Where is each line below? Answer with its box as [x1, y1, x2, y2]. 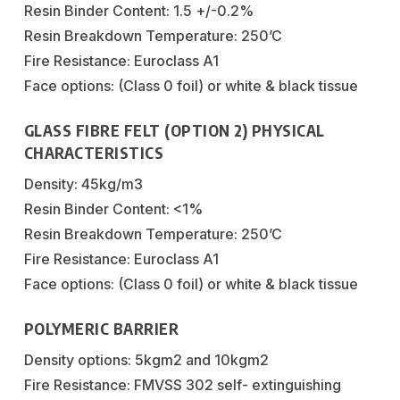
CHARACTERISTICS [23, 142, 164, 162]
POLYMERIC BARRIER [23, 318, 179, 338]
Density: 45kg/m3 [23, 174, 143, 193]
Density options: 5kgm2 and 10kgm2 [23, 350, 269, 369]
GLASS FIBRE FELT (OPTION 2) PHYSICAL [23, 120, 325, 140]
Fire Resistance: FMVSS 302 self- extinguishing [23, 375, 341, 394]
